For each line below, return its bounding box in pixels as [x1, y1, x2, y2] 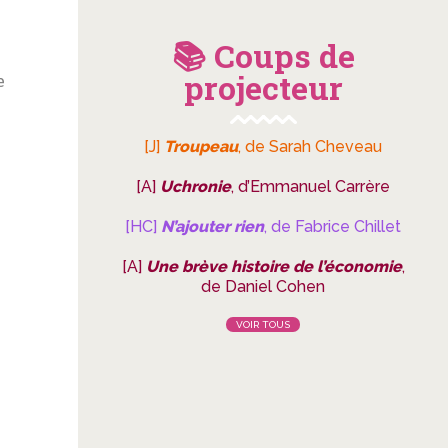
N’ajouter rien [161, 217, 264, 236]
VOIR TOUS [236, 319, 290, 330]
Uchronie [160, 177, 231, 196]
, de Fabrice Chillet [264, 217, 401, 236]
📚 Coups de [171, 34, 355, 77]
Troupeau [164, 137, 238, 156]
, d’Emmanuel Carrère [231, 177, 390, 196]
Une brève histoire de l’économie [145, 257, 402, 276]
